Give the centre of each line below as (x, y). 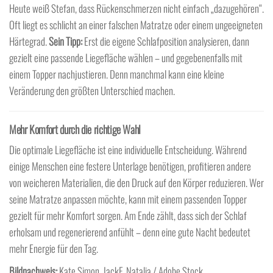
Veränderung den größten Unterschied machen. (92, 90)
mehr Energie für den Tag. (54, 248)
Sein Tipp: (66, 41)
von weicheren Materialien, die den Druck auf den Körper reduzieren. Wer (136, 182)
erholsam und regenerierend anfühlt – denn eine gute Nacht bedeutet (130, 232)
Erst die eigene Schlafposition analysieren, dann (166, 41)
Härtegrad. (29, 41)
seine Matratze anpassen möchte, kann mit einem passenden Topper (128, 199)
